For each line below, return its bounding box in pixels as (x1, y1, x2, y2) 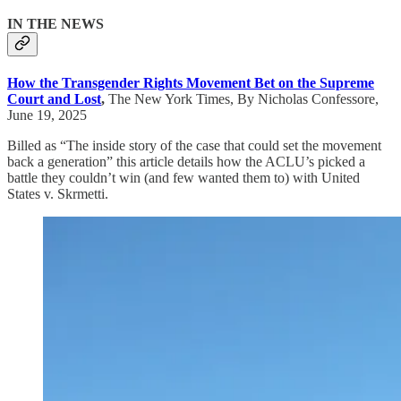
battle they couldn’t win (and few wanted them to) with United (7, 169, 360, 185)
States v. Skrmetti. (7, 185, 108, 201)
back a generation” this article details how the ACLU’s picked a (7, 153, 365, 169)
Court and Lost (7, 90, 101, 107)
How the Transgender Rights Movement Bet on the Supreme (7, 74, 374, 90)
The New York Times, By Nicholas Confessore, (108, 90, 379, 107)
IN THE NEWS (7, 15, 104, 31)
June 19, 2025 (7, 107, 87, 123)
